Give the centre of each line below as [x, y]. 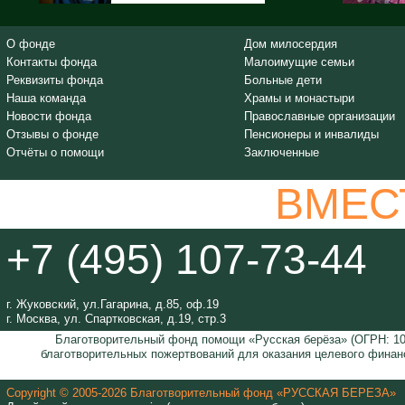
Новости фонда [49, 116]
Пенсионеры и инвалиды [312, 134]
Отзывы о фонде [52, 134]
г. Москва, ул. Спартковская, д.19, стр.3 [116, 319]
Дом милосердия [291, 44]
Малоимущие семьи [300, 62]
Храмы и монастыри [300, 98]
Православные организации [320, 116]
